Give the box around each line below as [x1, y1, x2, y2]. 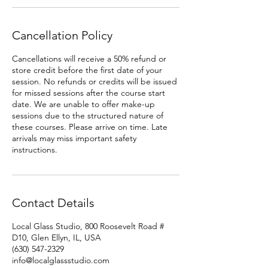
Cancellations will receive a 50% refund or [12, 53, 166, 65]
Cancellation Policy [12, 28, 112, 43]
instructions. [12, 144, 57, 156]
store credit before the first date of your [12, 65, 162, 76]
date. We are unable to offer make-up [12, 99, 155, 110]
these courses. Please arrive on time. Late [12, 121, 167, 133]
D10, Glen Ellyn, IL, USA [12, 232, 101, 243]
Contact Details [12, 196, 95, 211]
